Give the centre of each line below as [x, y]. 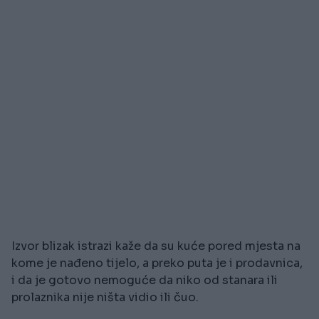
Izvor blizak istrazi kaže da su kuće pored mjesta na [156, 246]
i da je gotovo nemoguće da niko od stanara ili [145, 281]
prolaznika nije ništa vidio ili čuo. [105, 298]
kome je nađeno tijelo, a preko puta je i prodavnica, [157, 263]
